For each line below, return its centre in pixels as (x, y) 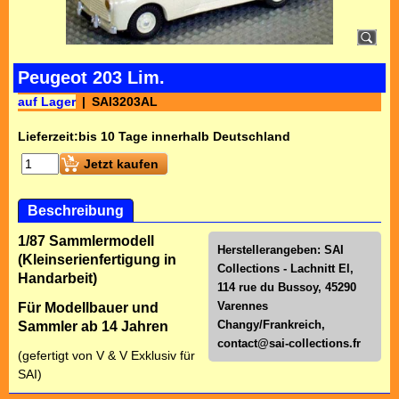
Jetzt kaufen (121, 164)
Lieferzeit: (48, 136)
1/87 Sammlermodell (86, 241)
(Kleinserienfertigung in (97, 260)
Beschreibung (76, 211)
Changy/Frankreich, (271, 325)
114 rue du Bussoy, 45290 (287, 287)
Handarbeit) (57, 278)
